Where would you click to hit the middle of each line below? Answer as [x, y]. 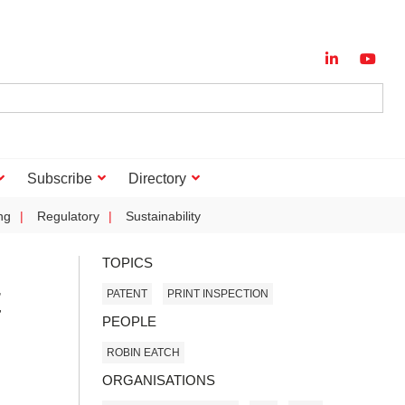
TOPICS [127, 263]
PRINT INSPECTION [218, 293]
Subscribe [60, 179]
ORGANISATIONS [159, 380]
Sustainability [163, 216]
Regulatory [68, 216]
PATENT [127, 293]
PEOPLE [129, 321]
